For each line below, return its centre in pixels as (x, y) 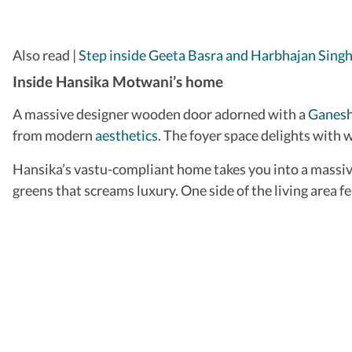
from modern (54, 135)
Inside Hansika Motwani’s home (118, 81)
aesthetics (126, 135)
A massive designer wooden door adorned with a (160, 114)
